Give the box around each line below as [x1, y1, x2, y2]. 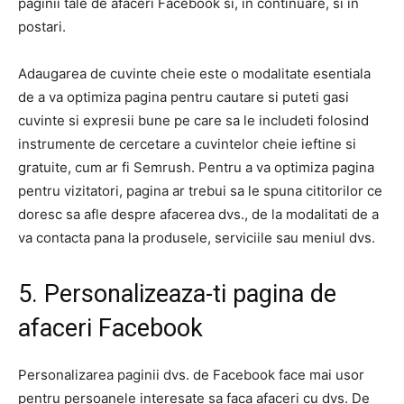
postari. [18, 17, 66, 35]
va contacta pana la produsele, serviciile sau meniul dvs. [18, 228, 375, 246]
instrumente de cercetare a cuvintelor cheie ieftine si [18, 134, 356, 152]
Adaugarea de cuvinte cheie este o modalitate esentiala [18, 64, 371, 82]
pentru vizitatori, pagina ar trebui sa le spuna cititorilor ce [18, 181, 382, 199]
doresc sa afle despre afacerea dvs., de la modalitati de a [18, 205, 379, 223]
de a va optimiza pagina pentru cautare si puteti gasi [18, 87, 349, 106]
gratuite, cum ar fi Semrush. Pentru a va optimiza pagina [18, 158, 374, 176]
